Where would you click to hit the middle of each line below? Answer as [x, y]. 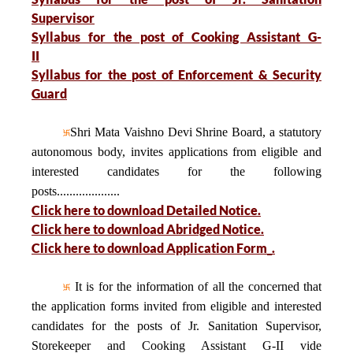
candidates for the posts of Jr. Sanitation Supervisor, [176, 326]
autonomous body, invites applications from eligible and [176, 152]
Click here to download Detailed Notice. [146, 210]
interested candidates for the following [176, 171]
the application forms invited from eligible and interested [176, 306]
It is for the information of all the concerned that [196, 286]
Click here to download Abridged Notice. [148, 229]
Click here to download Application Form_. [153, 248]
